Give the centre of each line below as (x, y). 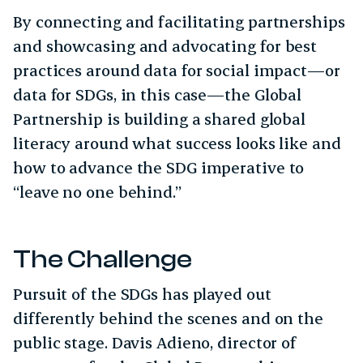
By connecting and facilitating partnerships (179, 21)
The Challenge (102, 259)
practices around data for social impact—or (177, 70)
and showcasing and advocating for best (165, 45)
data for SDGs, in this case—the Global (158, 94)
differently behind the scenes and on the (168, 318)
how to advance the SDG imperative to (159, 167)
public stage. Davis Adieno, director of (155, 342)
